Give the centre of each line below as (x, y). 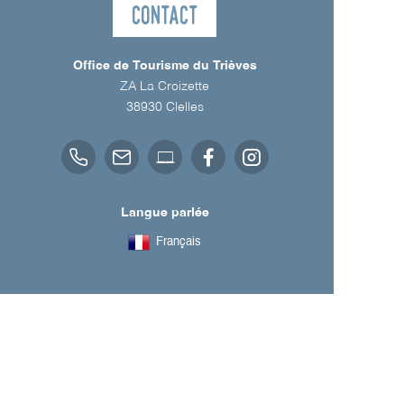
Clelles (184, 107)
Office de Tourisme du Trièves (165, 65)
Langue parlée (165, 212)
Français (179, 243)
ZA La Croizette (165, 86)
